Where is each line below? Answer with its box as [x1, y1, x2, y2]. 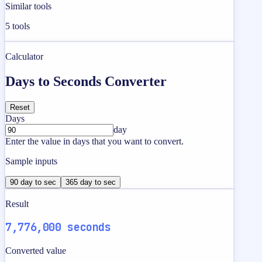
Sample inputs [5, 156, 57, 166]
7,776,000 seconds [5, 220, 111, 235]
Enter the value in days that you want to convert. [5, 136, 184, 146]
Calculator [5, 51, 43, 61]
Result [5, 198, 29, 209]
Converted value [5, 246, 66, 256]
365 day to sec [65, 177, 116, 187]
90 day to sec [10, 177, 56, 187]
